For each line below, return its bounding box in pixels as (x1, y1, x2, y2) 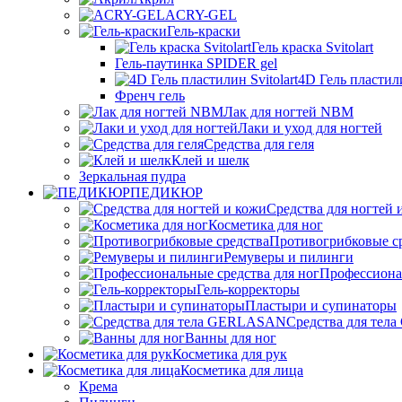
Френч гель (115, 88, 185, 103)
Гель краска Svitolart (251, 39, 373, 55)
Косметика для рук (172, 346, 287, 362)
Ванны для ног (185, 330, 276, 345)
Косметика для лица (180, 363, 303, 378)
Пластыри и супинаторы (245, 298, 397, 313)
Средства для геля (204, 136, 314, 152)
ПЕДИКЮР (130, 185, 203, 200)
